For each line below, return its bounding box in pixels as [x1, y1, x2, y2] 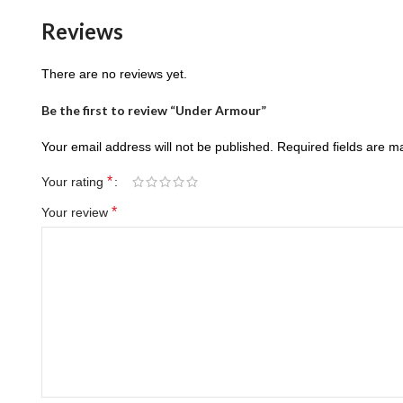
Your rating [41, 175, 107, 189]
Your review [41, 205, 112, 219]
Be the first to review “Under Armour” [41, 103, 266, 118]
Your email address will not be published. [41, 139, 273, 154]
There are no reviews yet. [41, 67, 187, 81]
